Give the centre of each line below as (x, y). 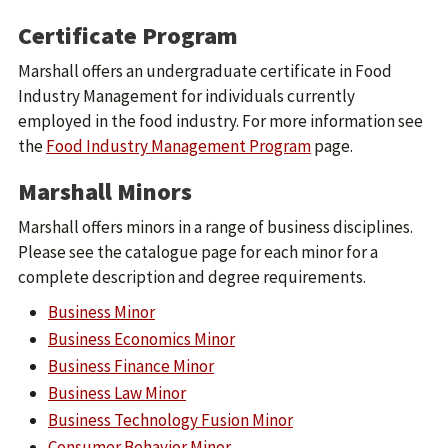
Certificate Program (128, 35)
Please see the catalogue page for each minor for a (198, 252)
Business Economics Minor (141, 339)
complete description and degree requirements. (192, 277)
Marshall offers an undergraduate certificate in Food (205, 71)
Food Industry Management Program (178, 146)
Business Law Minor (117, 393)
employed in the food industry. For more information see (220, 121)
